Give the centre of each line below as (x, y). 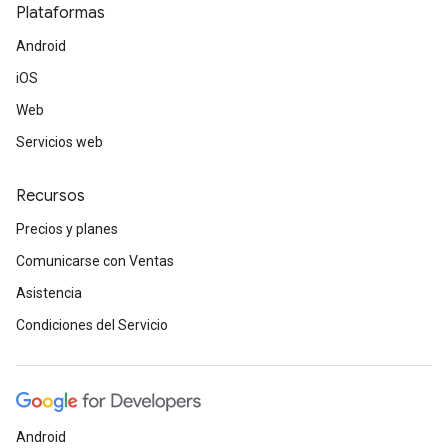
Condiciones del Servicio (92, 325)
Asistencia (49, 293)
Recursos (50, 196)
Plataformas (60, 13)
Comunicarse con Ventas (95, 261)
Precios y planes (67, 229)
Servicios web (59, 142)
